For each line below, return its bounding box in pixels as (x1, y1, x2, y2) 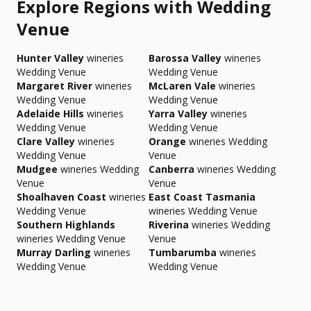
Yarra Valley (149, 107, 208, 120)
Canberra (149, 162, 194, 176)
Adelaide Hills (17, 107, 84, 120)
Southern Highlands (17, 218, 115, 231)
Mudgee (17, 162, 58, 176)
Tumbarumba (149, 246, 217, 259)
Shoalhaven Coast (17, 190, 106, 203)
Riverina (149, 218, 189, 231)
